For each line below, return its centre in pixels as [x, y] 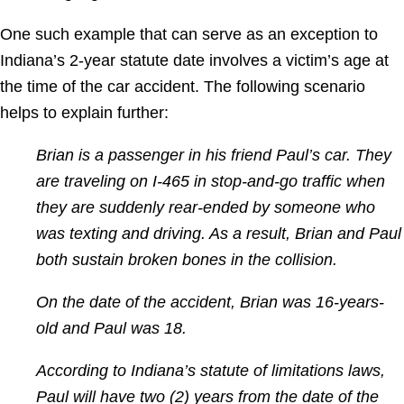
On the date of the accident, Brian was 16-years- [210, 302]
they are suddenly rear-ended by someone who [206, 207]
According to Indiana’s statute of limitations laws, [211, 370]
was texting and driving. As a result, [165, 233]
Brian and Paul [348, 233]
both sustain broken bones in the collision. [187, 259]
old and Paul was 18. [111, 328]
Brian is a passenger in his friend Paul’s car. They [214, 155]
